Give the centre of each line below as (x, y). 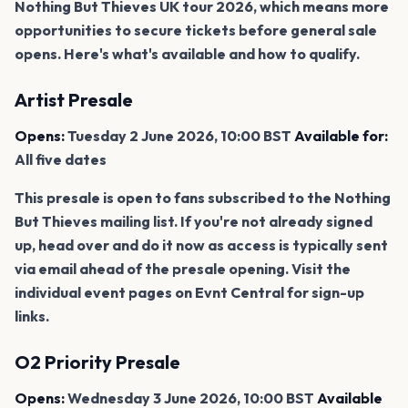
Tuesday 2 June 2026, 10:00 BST (179, 135)
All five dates (61, 159)
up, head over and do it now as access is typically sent (201, 245)
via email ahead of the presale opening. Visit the (183, 268)
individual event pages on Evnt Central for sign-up (189, 292)
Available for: (341, 135)
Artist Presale (74, 99)
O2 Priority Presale (97, 362)
